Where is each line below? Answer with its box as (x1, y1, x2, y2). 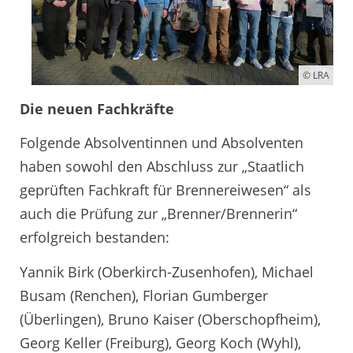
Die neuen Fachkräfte (20, 98, 174, 118)
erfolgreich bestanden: (20, 228, 169, 247)
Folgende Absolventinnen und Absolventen (20, 133, 303, 152)
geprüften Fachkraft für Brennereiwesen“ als (20, 180, 311, 199)
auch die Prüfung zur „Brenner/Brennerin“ (20, 204, 297, 223)
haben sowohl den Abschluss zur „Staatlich (20, 157, 304, 176)
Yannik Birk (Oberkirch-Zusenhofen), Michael (20, 262, 314, 281)
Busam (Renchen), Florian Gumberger (20, 285, 268, 305)
